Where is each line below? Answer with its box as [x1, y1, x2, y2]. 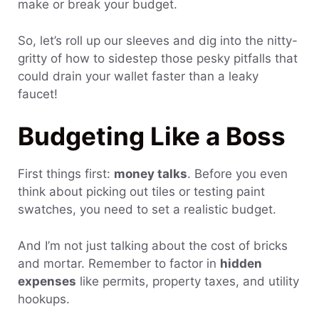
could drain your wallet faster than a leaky [18, 68, 258, 83]
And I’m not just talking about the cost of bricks [18, 238, 288, 253]
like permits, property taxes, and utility [76, 273, 299, 288]
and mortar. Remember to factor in [18, 256, 220, 271]
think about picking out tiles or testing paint [18, 184, 265, 199]
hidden [220, 256, 262, 271]
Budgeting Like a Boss [18, 121, 286, 152]
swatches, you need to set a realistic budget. [18, 202, 276, 217]
